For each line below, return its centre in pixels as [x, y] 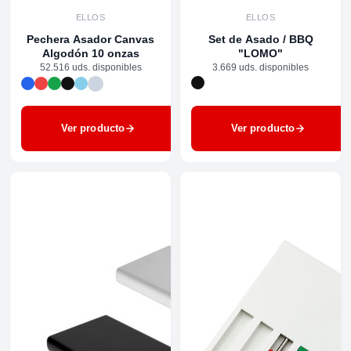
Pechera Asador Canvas [90, 39]
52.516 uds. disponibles [90, 67]
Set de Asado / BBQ [261, 39]
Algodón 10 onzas [90, 53]
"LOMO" [261, 53]
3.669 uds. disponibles [261, 67]
